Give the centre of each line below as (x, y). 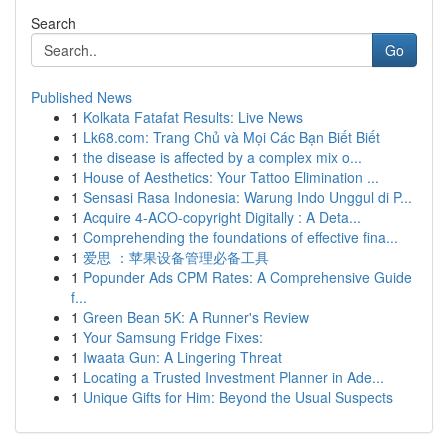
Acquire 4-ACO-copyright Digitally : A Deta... (222, 217)
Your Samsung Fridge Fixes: (173, 337)
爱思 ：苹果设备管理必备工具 (176, 257)
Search (53, 23)
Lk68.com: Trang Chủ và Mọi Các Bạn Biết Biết (231, 137)
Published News (81, 97)
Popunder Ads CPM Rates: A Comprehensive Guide (247, 277)
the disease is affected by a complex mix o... (222, 157)
